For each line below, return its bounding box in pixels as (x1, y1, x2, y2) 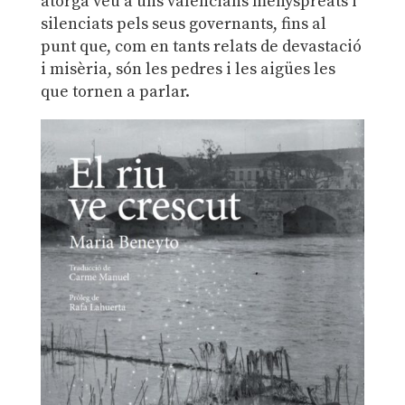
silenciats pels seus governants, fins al (40, 14, 326, 35)
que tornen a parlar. (40, 81, 190, 103)
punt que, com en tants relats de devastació (40, 36, 362, 58)
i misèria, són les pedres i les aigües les (40, 59, 335, 80)
